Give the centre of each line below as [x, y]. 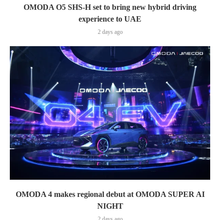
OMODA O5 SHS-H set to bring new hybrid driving [110, 7]
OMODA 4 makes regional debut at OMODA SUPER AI [110, 194]
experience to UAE [110, 19]
